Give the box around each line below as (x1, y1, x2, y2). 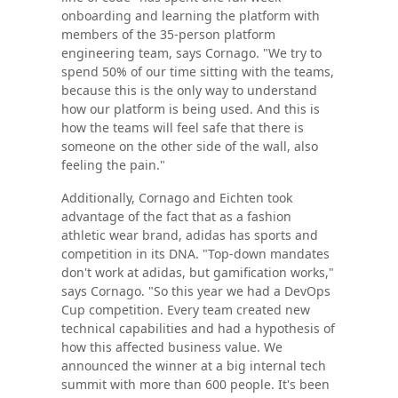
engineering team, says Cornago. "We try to (60, 44, 322, 61)
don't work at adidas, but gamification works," (60, 263, 334, 281)
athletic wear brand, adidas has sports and (60, 226, 318, 243)
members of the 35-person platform (60, 25, 275, 43)
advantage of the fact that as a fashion (60, 207, 291, 225)
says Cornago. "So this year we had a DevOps (60, 282, 330, 299)
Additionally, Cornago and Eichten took (60, 188, 292, 206)
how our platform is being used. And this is (60, 99, 320, 117)
